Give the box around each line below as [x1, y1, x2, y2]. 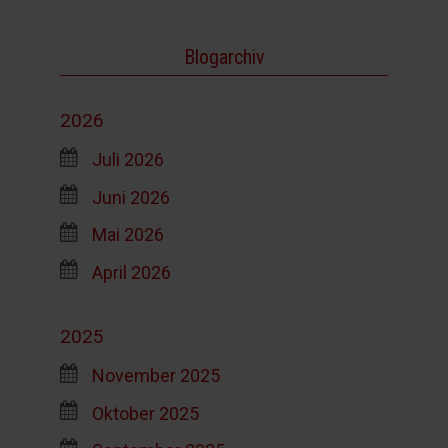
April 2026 [91, 261, 171, 283]
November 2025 [91, 364, 220, 386]
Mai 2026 [91, 223, 164, 245]
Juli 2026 [91, 148, 164, 170]
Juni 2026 [91, 186, 170, 208]
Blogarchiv [183, 45, 265, 70]
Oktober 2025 [91, 402, 199, 424]
